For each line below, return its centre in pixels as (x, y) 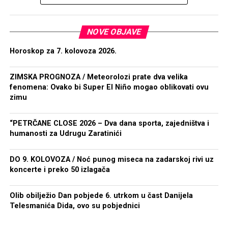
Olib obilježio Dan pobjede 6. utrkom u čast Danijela (101, 196)
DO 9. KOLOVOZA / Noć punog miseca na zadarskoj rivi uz (111, 160)
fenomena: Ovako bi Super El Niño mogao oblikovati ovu (109, 87)
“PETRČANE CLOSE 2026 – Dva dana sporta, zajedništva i (109, 123)
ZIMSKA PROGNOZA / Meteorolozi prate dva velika (98, 77)
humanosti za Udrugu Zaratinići (65, 134)
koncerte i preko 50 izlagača (60, 170)
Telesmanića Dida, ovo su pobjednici (75, 206)
